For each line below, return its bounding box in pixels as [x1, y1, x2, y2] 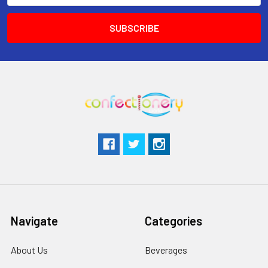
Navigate [11, 213, 58, 228]
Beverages [145, 243, 187, 255]
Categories [145, 213, 202, 228]
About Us [11, 243, 48, 255]
